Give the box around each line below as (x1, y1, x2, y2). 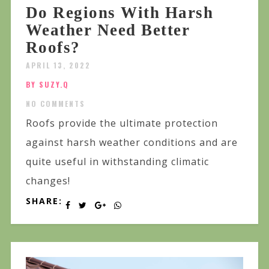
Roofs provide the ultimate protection (25, 116, 218, 130)
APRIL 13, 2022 (25, 59, 91, 70)
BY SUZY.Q (25, 79, 69, 89)
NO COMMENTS (25, 98, 85, 109)
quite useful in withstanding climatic (25, 154, 209, 168)
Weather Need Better (25, 20, 190, 39)
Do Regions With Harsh (25, 3, 214, 22)
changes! (25, 174, 70, 187)
